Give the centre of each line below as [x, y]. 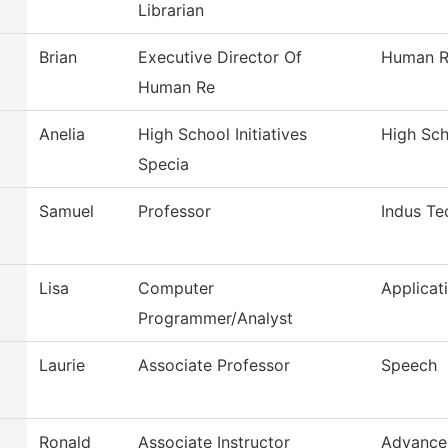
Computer [176, 288]
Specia [163, 164]
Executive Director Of [220, 57]
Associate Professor [214, 365]
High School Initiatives [222, 134]
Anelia [62, 134]
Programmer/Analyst [215, 318]
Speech [409, 365]
